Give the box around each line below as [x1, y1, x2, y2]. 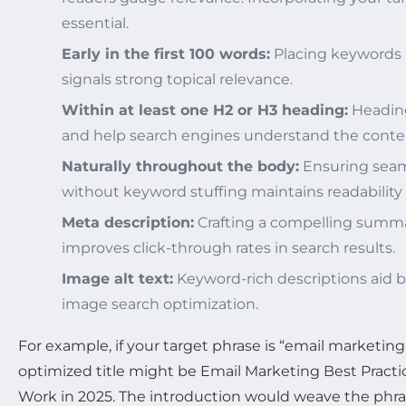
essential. [62, 14, 129, 33]
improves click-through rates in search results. [62, 239, 395, 257]
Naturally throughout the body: [62, 158, 299, 176]
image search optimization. [62, 295, 258, 314]
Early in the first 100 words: [62, 45, 270, 63]
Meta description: [62, 214, 194, 232]
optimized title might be [18, 362, 200, 381]
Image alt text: [62, 270, 173, 288]
